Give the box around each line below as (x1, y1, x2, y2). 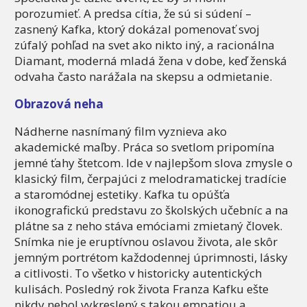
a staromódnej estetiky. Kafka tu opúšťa (14, 186, 230, 203)
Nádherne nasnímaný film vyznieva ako (14, 123, 227, 140)
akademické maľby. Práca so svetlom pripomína (14, 139, 275, 156)
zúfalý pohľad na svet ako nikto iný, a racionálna (14, 37, 275, 53)
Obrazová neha (14, 96, 103, 112)
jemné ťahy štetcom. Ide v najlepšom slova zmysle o (14, 155, 293, 171)
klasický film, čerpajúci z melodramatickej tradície (14, 171, 286, 187)
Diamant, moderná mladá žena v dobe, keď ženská (14, 53, 287, 69)
